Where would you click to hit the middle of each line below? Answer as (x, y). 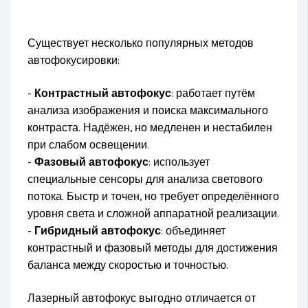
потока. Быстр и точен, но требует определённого (154, 196)
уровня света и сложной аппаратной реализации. (154, 213)
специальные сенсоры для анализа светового (145, 179)
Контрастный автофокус (103, 93)
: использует (179, 162)
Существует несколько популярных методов (141, 43)
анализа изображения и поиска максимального (148, 110)
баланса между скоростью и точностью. (128, 265)
